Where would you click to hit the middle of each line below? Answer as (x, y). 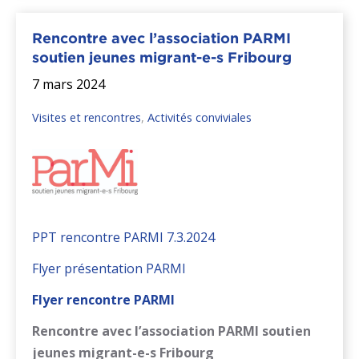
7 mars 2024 (69, 85)
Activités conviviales (200, 118)
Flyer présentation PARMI (109, 268)
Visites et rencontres (87, 118)
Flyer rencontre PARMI (103, 299)
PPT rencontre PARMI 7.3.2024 (123, 237)
